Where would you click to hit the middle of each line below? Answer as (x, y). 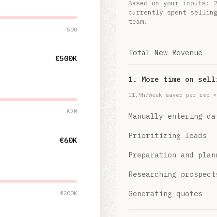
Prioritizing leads (168, 135)
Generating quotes (165, 194)
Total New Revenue (165, 53)
